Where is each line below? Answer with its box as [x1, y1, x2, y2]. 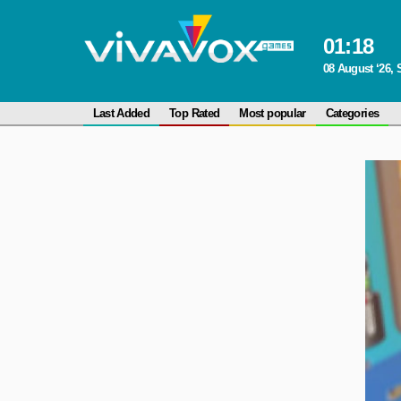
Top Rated [169, 107, 220, 120]
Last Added [92, 107, 150, 120]
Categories [325, 107, 380, 120]
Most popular [239, 107, 306, 120]
